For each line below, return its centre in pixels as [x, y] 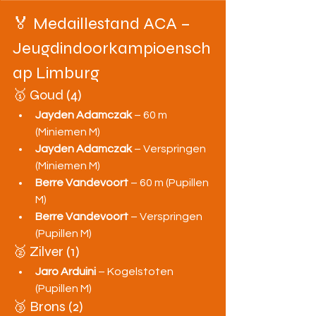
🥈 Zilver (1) [46, 251]
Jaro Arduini [66, 272]
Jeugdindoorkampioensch [112, 48]
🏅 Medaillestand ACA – [103, 24]
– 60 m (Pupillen [170, 183]
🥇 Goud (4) [47, 95]
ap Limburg [56, 73]
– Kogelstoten [136, 272]
